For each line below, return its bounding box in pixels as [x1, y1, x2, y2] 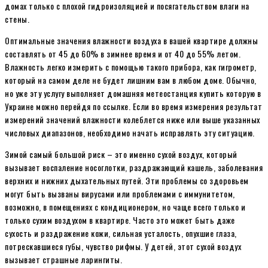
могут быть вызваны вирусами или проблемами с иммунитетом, [5, 187, 235, 200]
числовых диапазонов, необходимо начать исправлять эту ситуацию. [5, 126, 255, 139]
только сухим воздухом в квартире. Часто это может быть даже [5, 213, 235, 226]
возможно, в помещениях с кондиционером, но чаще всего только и [5, 200, 245, 213]
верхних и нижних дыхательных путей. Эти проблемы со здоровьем [5, 173, 249, 187]
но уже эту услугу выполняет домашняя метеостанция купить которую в [5, 86, 261, 99]
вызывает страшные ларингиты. [5, 252, 122, 266]
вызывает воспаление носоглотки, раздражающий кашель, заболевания [5, 160, 263, 173]
